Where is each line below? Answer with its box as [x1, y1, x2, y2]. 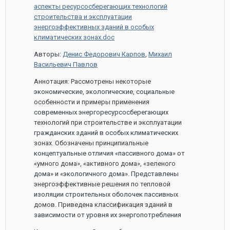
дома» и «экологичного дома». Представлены [34, 170, 179, 178]
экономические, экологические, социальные [34, 88, 175, 95]
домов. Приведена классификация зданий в [34, 201, 172, 208]
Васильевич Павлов [34, 61, 98, 68]
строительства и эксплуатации [34, 13, 132, 21]
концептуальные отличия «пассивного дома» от [34, 149, 185, 157]
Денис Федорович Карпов [63, 50, 145, 58]
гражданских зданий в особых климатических [34, 129, 178, 137]
